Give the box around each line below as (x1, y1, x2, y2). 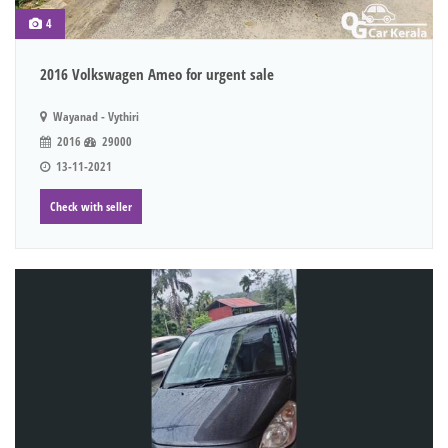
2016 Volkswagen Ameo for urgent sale (40, 64, 274, 85)
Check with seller (50, 198, 132, 216)
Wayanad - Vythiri (50, 108, 139, 126)
